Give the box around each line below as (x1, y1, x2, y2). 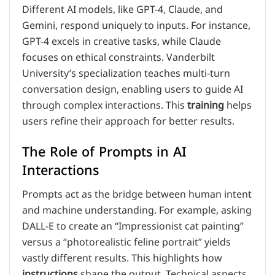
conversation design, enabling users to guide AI (22, 79, 243, 101)
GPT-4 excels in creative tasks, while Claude (22, 31, 221, 53)
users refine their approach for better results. (22, 111, 234, 133)
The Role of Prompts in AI (22, 139, 187, 165)
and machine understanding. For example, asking (22, 199, 252, 221)
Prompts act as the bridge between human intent (22, 184, 252, 205)
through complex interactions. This (22, 95, 187, 117)
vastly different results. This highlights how (22, 247, 222, 269)
